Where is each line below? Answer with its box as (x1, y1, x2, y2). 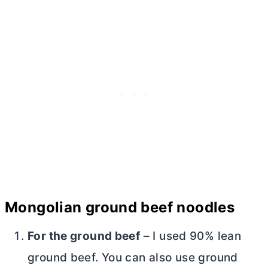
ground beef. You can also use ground (28, 250, 238, 264)
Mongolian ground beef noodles (5, 198, 235, 216)
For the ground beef (28, 229, 141, 243)
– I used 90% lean (140, 229, 242, 243)
